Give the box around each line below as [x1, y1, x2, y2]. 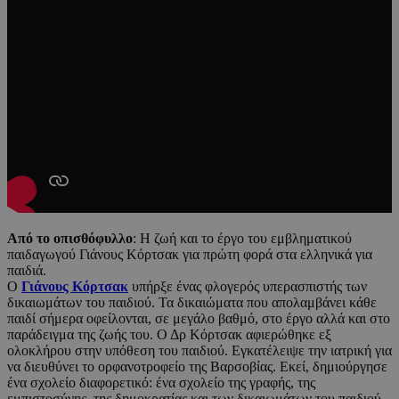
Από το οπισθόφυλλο [7, 230, 133, 246]
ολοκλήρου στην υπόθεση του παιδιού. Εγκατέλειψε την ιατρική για [7, 342, 392, 358]
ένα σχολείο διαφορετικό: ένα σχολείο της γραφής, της [7, 374, 315, 390]
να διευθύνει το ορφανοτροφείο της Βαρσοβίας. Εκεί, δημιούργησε [7, 358, 387, 374]
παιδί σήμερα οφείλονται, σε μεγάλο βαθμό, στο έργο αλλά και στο [7, 310, 390, 326]
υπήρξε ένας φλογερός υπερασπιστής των [128, 278, 367, 294]
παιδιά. [7, 262, 46, 278]
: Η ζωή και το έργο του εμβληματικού [133, 230, 352, 246]
